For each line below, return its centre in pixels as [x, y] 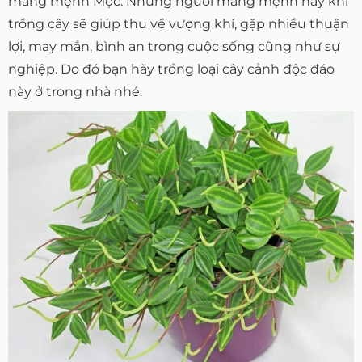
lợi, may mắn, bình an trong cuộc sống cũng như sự [174, 46]
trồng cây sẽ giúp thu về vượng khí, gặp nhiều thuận [179, 23]
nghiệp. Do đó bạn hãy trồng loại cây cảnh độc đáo [171, 69]
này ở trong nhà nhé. [75, 91]
